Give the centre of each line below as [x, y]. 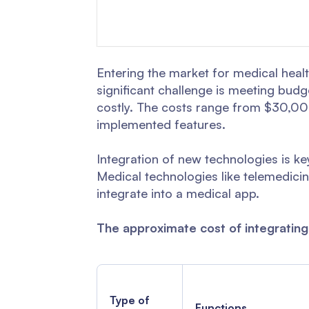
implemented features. [161, 124]
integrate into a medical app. [178, 193]
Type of [130, 300]
